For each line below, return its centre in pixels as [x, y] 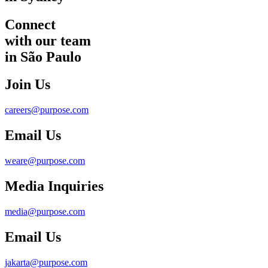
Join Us [28, 85]
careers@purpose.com [47, 110]
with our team [48, 40]
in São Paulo [43, 57]
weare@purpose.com [45, 161]
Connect [30, 24]
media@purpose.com [45, 211]
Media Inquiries [54, 186]
